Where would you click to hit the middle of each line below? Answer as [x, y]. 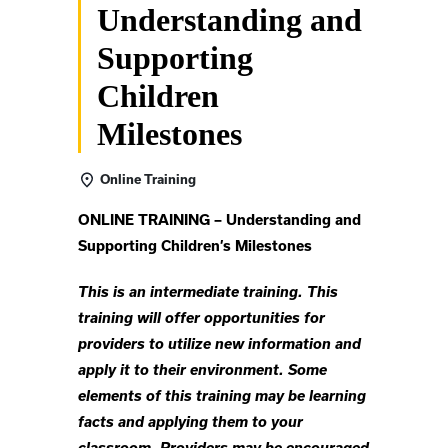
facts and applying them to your [190, 421]
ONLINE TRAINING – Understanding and [219, 220]
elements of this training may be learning [222, 395]
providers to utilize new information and [219, 343]
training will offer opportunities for [201, 317]
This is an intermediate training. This [208, 291]
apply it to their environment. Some [202, 369]
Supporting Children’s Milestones [195, 246]
